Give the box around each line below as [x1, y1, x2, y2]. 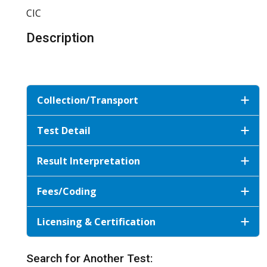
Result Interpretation [37, 154, 140, 167]
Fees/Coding [37, 184, 97, 198]
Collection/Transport [37, 93, 138, 107]
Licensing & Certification [37, 215, 156, 228]
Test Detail [37, 123, 91, 137]
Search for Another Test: [26, 251, 153, 265]
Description [26, 30, 94, 45]
